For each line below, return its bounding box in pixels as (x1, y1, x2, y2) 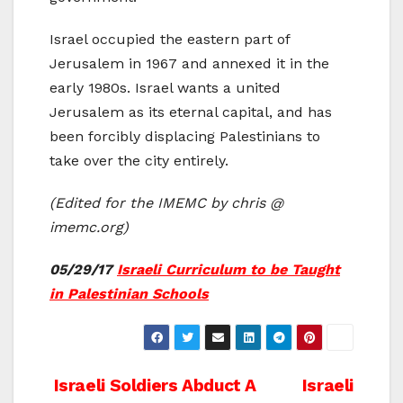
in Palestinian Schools (49, 284, 209, 302)
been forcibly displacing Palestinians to (49, 127, 320, 145)
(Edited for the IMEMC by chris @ (49, 193, 283, 211)
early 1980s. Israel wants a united (49, 78, 281, 96)
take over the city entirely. (49, 151, 228, 169)
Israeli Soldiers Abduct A (49, 374, 257, 396)
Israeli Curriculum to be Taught (117, 260, 340, 278)
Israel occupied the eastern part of (49, 30, 290, 48)
